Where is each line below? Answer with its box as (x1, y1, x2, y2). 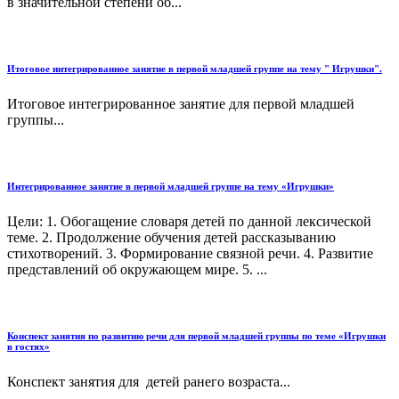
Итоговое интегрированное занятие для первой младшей (7, 96, 354, 112)
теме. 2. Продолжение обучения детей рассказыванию (7, 230, 336, 246)
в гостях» (7, 341, 50, 353)
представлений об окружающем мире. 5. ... (7, 262, 267, 278)
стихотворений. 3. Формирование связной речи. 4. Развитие (7, 246, 373, 262)
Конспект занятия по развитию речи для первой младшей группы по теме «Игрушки (7, 330, 386, 342)
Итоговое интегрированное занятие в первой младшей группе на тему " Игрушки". (7, 63, 382, 75)
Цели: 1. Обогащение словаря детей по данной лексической (7, 214, 371, 230)
